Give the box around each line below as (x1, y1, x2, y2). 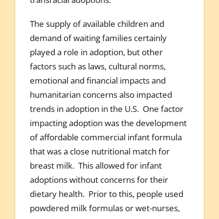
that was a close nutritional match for (29, 145, 170, 157)
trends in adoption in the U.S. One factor (29, 103, 183, 114)
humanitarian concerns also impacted (29, 88, 172, 100)
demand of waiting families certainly (29, 32, 167, 44)
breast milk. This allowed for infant (29, 159, 162, 171)
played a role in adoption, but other (29, 46, 163, 58)
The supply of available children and (29, 18, 164, 29)
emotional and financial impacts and (29, 74, 166, 86)
